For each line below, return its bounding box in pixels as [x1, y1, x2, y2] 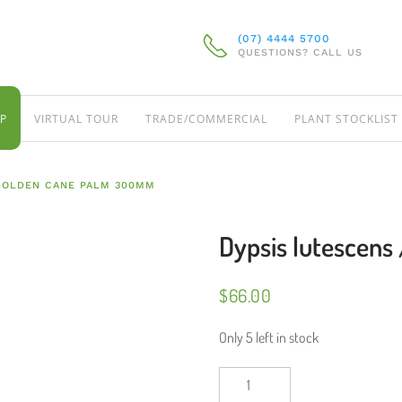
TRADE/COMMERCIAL [145, 110, 267, 127]
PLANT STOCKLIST [294, 110, 398, 127]
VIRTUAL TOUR [34, 110, 118, 127]
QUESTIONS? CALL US [238, 47, 363, 58]
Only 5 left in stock [219, 328, 319, 346]
